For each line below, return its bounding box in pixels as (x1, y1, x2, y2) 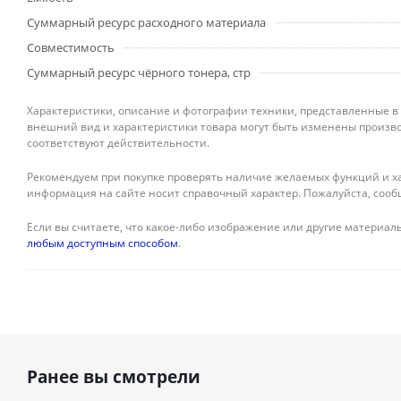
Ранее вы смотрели (27, 365, 200, 388)
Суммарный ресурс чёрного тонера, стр (27, 64, 251, 81)
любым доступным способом (27, 235, 178, 251)
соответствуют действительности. (27, 135, 209, 150)
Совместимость (27, 39, 115, 55)
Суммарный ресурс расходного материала (27, 14, 266, 30)
